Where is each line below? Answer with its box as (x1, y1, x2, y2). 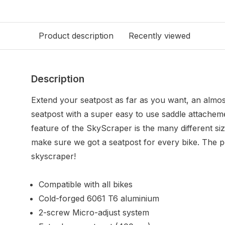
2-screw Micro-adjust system (39, 207, 149, 217)
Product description (39, 31, 114, 41)
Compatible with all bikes (39, 179, 133, 189)
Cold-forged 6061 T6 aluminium (39, 193, 159, 203)
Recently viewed (129, 31, 190, 41)
